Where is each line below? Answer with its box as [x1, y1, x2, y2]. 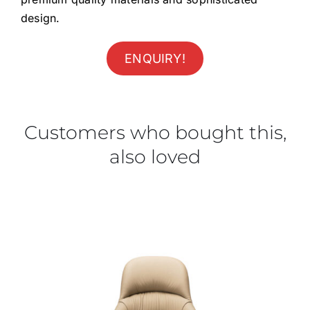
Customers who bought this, [24, 120, 286, 144]
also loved [109, 145, 201, 168]
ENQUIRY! [125, 51, 185, 66]
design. [20, 10, 60, 25]
